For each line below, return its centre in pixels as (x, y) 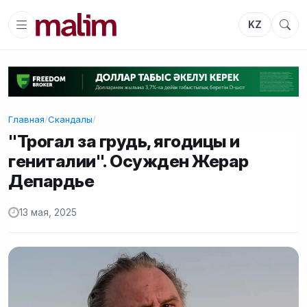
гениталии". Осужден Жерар (128, 161)
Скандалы (70, 119)
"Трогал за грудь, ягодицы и (124, 141)
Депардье (51, 181)
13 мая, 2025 (48, 213)
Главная (26, 119)
